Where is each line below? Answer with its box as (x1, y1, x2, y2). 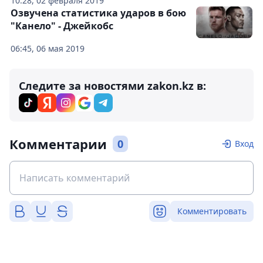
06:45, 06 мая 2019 (11, 43, 85, 55)
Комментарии (9, 135, 107, 153)
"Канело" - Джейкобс (11, 19, 113, 33)
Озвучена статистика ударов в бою (11, 6, 186, 20)
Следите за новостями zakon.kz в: (19, 79, 206, 93)
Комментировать (177, 205, 247, 217)
